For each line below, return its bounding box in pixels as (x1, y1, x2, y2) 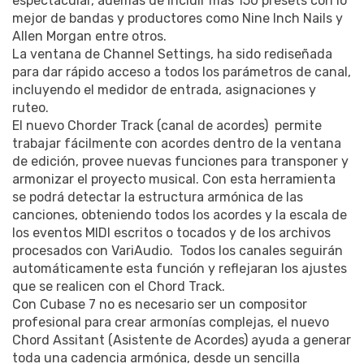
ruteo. (12, 100, 49, 116)
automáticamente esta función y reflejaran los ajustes (12, 261, 347, 277)
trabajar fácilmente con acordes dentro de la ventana (12, 136, 341, 152)
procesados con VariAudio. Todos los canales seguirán (12, 243, 343, 259)
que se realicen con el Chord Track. (12, 279, 225, 295)
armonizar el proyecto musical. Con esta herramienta (12, 171, 336, 188)
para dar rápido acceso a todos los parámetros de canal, (12, 64, 351, 80)
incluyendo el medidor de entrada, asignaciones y (12, 82, 316, 98)
